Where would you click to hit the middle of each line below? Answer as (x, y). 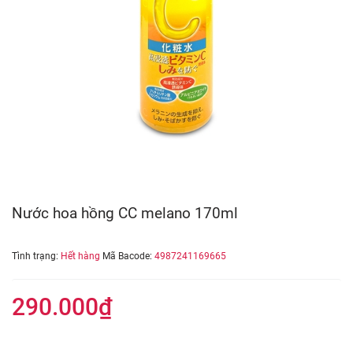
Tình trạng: (36, 256)
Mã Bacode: (128, 256)
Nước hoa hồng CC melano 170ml (125, 214)
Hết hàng (80, 256)
